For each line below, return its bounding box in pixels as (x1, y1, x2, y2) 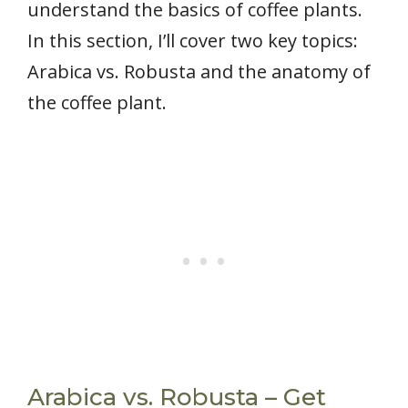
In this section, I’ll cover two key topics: (27, 27, 358, 53)
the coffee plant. (27, 89, 167, 115)
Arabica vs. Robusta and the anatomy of (27, 58, 371, 84)
